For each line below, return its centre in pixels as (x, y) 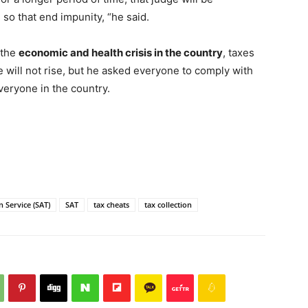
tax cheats (111, 204)
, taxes (239, 52)
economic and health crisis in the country (121, 52)
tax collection (168, 204)
